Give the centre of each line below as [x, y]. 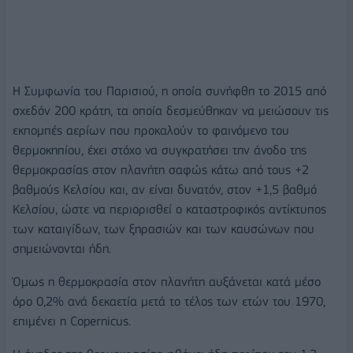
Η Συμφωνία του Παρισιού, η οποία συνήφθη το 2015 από [169, 91]
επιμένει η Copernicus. [72, 321]
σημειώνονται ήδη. [62, 249]
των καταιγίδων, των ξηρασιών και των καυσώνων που [163, 229]
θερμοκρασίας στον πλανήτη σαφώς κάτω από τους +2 [161, 170]
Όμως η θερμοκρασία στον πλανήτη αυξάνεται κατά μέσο [167, 282]
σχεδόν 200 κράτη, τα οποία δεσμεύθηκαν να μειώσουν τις [171, 111]
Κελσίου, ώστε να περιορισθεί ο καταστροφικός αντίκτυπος [169, 210]
